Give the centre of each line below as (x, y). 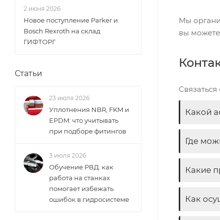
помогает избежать (81, 189)
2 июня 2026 (42, 9)
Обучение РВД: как (81, 167)
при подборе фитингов (88, 131)
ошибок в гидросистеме (89, 199)
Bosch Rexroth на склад (62, 31)
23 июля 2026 (69, 98)
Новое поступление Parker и (71, 20)
